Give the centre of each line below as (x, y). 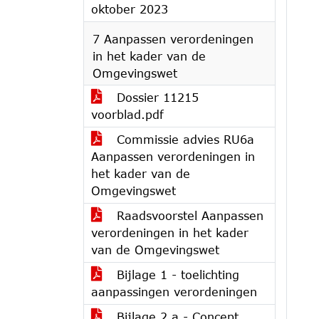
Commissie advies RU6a (183, 139)
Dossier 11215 (156, 97)
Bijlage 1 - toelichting (176, 274)
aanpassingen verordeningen (174, 292)
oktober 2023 (130, 9)
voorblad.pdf (127, 114)
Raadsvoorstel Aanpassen (188, 215)
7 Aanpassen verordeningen (173, 39)
